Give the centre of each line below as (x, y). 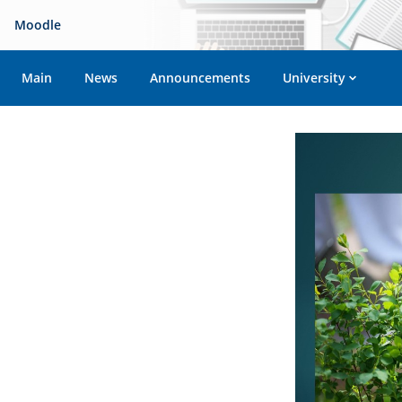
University (314, 78)
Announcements (200, 78)
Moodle (38, 25)
